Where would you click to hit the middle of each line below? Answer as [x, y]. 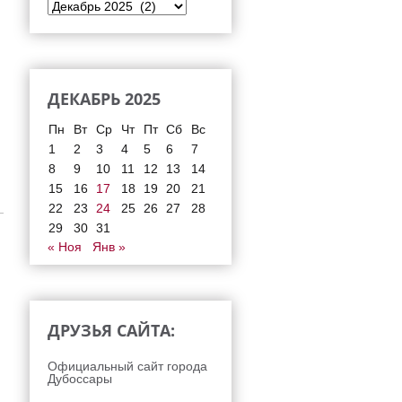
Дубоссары [80, 379]
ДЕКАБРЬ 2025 [104, 99]
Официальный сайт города [127, 366]
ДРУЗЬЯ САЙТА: [111, 330]
